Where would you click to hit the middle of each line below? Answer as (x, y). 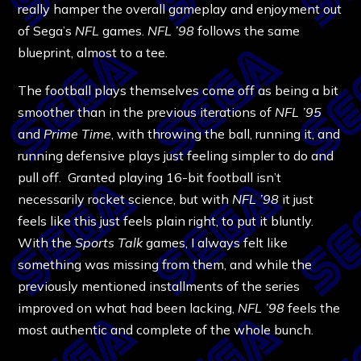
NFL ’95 (299, 112)
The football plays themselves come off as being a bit (178, 90)
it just (297, 199)
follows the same (247, 30)
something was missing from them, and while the (165, 264)
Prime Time (78, 133)
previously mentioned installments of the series (159, 286)
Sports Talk (109, 242)
